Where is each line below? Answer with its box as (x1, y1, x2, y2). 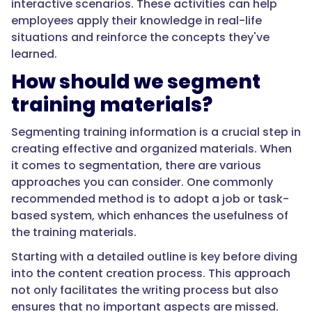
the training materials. (11, 224, 136, 241)
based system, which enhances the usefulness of (11, 208, 288, 224)
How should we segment (11, 68, 260, 96)
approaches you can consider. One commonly (11, 174, 273, 191)
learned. (11, 46, 57, 63)
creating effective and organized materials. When (11, 141, 292, 157)
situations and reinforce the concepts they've (11, 29, 270, 46)
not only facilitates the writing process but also (11, 282, 279, 299)
